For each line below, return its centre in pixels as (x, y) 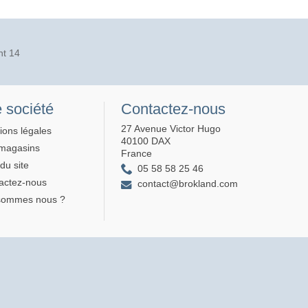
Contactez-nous (173, 109)
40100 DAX (146, 141)
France (136, 153)
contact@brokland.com (188, 184)
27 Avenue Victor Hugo (171, 128)
